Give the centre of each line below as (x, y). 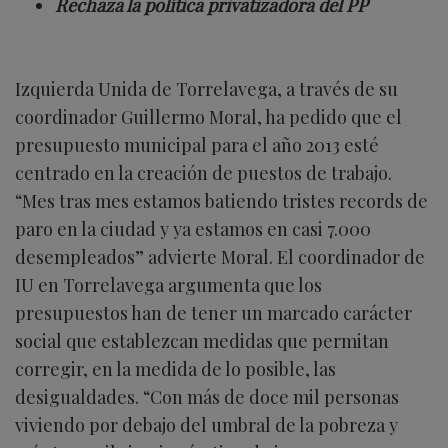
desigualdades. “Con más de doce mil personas (207, 396)
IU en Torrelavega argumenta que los (168, 284)
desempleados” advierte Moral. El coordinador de (220, 256)
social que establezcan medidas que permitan (202, 340)
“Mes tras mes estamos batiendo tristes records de (221, 200)
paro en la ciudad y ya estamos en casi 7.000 (193, 228)
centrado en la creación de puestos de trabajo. (203, 172)
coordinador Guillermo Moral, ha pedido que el (208, 116)
